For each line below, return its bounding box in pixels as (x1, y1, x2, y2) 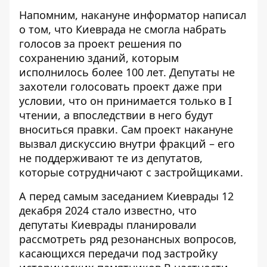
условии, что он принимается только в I (19, 94, 232, 108)
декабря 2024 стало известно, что (19, 203, 197, 218)
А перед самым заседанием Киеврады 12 (19, 189, 234, 203)
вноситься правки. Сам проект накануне (19, 122, 233, 136)
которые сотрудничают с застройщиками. (19, 165, 243, 179)
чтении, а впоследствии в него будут (19, 108, 213, 122)
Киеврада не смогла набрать (76, 22, 226, 36)
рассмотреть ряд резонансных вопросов (19, 232, 234, 246)
